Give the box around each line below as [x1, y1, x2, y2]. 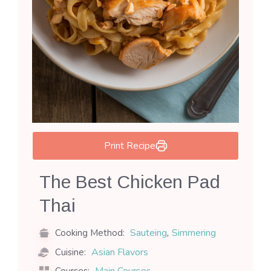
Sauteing [130, 226, 167, 240]
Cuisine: [53, 246, 88, 259]
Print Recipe [103, 139, 155, 152]
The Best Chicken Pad [39, 171, 220, 192]
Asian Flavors [91, 246, 148, 260]
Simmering [172, 226, 216, 240]
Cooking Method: [53, 227, 127, 240]
